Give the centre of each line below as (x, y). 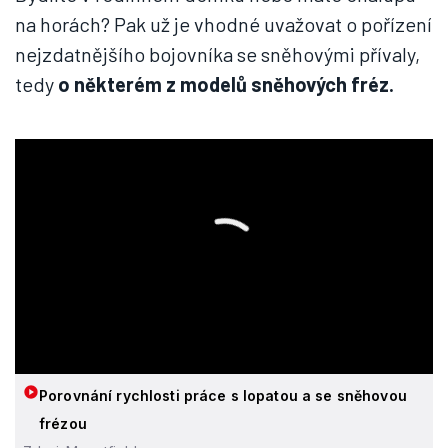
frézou (63, 424)
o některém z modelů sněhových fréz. (224, 84)
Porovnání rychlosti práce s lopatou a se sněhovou (223, 396)
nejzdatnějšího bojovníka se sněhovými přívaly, (217, 54)
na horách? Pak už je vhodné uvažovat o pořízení (223, 24)
